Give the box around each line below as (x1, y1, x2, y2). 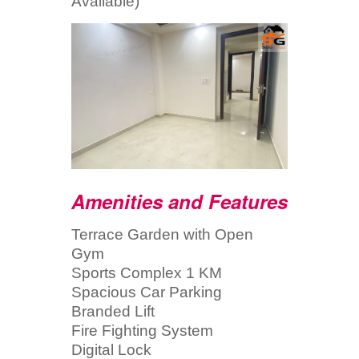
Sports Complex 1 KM (71, 264, 222, 282)
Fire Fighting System (71, 322, 213, 340)
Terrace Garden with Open (71, 226, 253, 244)
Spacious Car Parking (71, 284, 222, 301)
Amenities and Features (71, 188, 288, 216)
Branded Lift (71, 303, 155, 321)
